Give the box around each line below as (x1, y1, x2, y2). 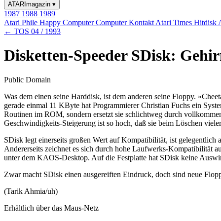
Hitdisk (194, 18, 218, 27)
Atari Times (155, 18, 194, 27)
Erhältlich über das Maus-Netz (4, 203, 99, 212)
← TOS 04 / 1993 (4, 27, 61, 36)
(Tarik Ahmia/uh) (4, 186, 58, 195)
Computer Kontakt (96, 18, 155, 27)
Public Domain (4, 75, 51, 84)
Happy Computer (39, 18, 96, 27)
